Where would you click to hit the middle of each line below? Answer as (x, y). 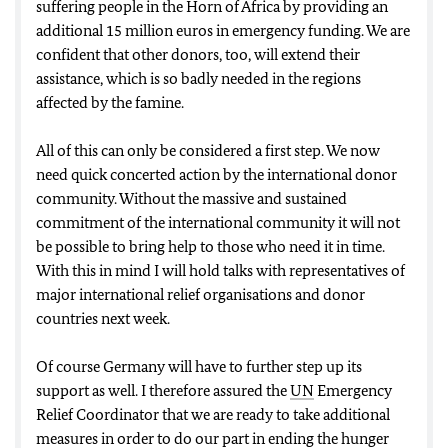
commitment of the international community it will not (218, 222)
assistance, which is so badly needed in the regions (198, 78)
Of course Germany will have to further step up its (199, 366)
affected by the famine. (110, 102)
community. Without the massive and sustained (191, 198)
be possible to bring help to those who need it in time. (210, 246)
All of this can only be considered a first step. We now (208, 150)
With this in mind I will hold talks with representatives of (220, 270)
